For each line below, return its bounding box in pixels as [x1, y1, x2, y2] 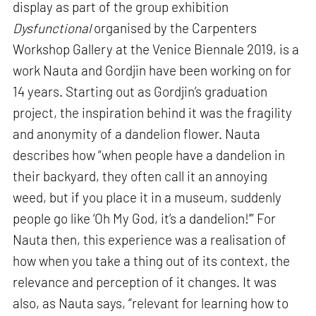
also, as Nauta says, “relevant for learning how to [13, 295, 289, 312]
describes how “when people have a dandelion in [13, 147, 286, 164]
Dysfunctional [13, 20, 92, 37]
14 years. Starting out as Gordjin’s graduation [13, 83, 268, 100]
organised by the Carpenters [91, 20, 257, 37]
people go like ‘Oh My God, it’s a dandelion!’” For [13, 210, 276, 227]
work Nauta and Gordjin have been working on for [13, 62, 292, 79]
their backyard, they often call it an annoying [13, 168, 268, 185]
